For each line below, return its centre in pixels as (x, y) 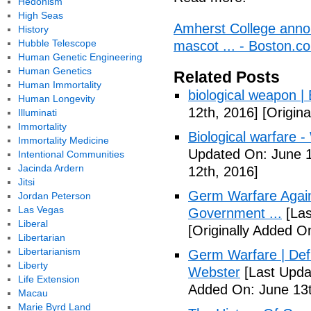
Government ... (235, 213)
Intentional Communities (71, 154)
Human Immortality (59, 85)
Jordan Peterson (54, 196)
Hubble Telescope (57, 43)
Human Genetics (54, 71)
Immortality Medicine (63, 140)
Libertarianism (49, 251)
